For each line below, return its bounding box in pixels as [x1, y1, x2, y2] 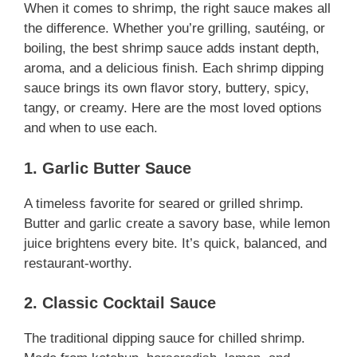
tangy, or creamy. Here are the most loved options [24, 100, 322, 116]
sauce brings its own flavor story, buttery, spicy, [24, 80, 309, 96]
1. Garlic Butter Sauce [24, 159, 191, 177]
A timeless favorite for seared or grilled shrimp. [24, 195, 304, 211]
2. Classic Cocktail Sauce [24, 294, 216, 312]
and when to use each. [24, 120, 158, 136]
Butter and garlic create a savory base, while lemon [24, 215, 330, 231]
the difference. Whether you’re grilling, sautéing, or [24, 21, 325, 37]
